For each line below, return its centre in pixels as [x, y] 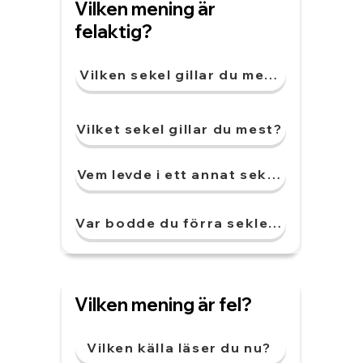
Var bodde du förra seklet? [180, 223]
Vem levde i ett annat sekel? [183, 174]
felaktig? [113, 32]
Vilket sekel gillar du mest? [179, 129]
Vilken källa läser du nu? [179, 348]
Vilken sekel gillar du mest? [184, 75]
